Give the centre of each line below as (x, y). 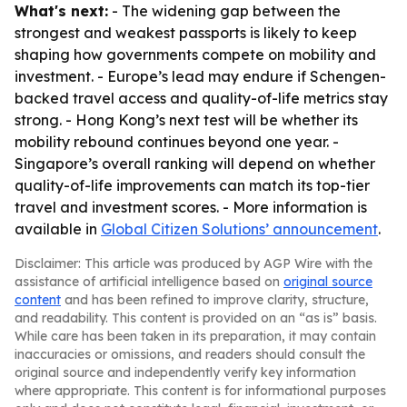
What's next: (61, 11)
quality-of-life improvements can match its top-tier (192, 185)
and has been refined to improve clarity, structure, (215, 300)
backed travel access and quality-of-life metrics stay (201, 98)
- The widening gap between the (224, 11)
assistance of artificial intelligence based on (149, 282)
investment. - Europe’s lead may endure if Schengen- (200, 76)
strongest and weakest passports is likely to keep (186, 33)
